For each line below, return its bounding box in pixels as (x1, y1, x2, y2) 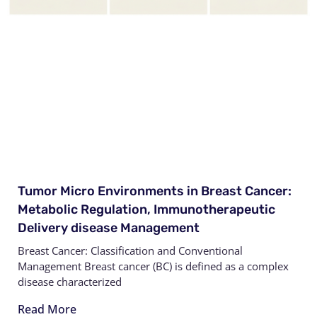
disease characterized (18, 274, 122, 289)
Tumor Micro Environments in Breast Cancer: (18, 183, 292, 199)
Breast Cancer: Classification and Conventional (18, 243, 243, 258)
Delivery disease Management (18, 219, 200, 236)
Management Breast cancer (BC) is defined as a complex (18, 258, 289, 273)
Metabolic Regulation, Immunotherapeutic (18, 201, 275, 217)
